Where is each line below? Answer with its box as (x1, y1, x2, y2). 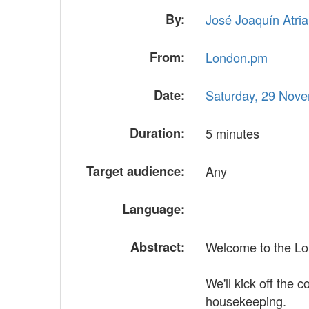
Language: (121, 200, 185, 218)
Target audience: (86, 162, 185, 180)
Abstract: (130, 238, 185, 256)
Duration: (129, 124, 185, 142)
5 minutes (205, 124, 259, 142)
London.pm (205, 48, 268, 66)
